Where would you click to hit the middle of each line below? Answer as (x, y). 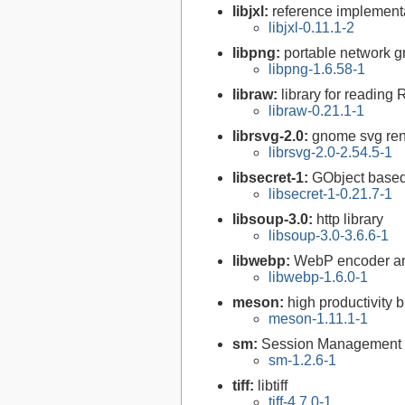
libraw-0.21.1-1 (316, 111)
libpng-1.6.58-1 (317, 70)
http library (350, 220)
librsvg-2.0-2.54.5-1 (330, 153)
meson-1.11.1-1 (318, 319)
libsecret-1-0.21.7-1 (330, 194)
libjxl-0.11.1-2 (311, 28)
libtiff (273, 386)
